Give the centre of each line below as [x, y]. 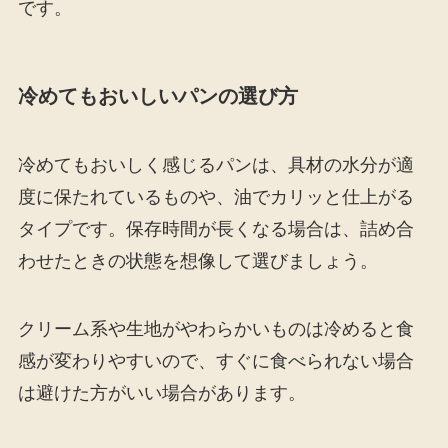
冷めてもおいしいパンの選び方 [157, 95]
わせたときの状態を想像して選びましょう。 [197, 261]
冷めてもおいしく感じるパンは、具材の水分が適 [215, 165]
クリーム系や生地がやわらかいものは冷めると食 [215, 328]
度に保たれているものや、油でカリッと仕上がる [215, 197]
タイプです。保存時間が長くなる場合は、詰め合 [215, 229]
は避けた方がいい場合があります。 [161, 392]
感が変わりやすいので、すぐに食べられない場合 [215, 360]
